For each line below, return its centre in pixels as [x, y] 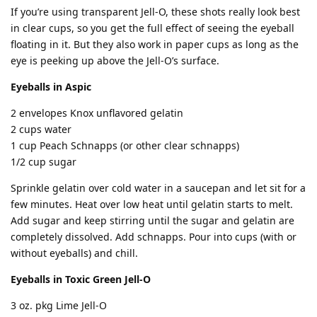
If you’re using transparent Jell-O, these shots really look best [155, 11]
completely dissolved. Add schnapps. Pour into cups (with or [154, 236]
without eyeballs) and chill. [74, 253]
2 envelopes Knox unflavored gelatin [97, 113]
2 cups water [41, 129]
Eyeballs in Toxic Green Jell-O [81, 279]
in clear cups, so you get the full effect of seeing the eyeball [152, 28]
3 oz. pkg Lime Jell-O [59, 305]
